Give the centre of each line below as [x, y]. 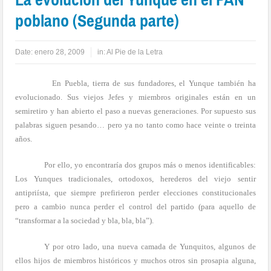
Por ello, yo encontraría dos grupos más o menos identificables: [150, 165]
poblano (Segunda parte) [97, 21]
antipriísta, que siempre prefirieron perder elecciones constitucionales [135, 192]
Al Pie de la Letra [135, 52]
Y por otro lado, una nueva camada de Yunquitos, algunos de [150, 246]
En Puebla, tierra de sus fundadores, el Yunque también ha [154, 83]
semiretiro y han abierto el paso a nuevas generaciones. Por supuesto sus [135, 111]
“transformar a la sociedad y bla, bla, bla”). [85, 220]
